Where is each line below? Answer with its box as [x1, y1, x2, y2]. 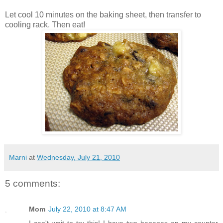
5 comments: [5, 178, 60, 189]
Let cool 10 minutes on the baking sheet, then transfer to [5, 10, 201, 19]
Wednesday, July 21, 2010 [37, 153, 120, 161]
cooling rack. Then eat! [5, 20, 85, 29]
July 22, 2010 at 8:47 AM [48, 205, 126, 214]
